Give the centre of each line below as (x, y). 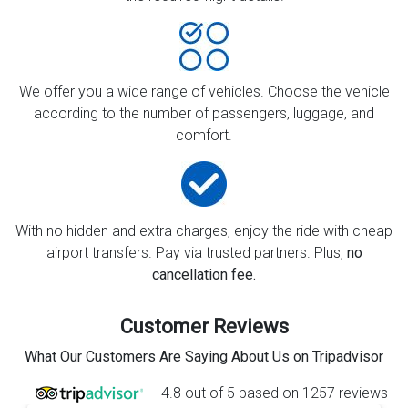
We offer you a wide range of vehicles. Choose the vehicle (204, 92)
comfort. (204, 136)
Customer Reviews (204, 327)
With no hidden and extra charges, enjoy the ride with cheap (204, 231)
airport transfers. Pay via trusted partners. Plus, (196, 253)
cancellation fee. (204, 275)
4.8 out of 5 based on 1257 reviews (274, 393)
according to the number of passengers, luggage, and (204, 114)
